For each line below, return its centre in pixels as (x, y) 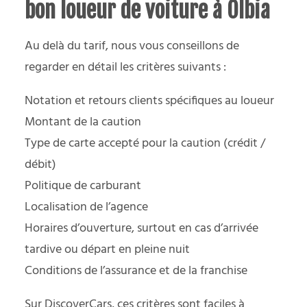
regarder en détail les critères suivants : (125, 67)
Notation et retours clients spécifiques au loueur (149, 101)
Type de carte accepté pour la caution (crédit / (145, 143)
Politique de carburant (83, 186)
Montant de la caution (83, 122)
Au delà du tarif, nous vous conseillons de (132, 46)
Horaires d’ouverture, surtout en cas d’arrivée (142, 228)
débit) (40, 164)
